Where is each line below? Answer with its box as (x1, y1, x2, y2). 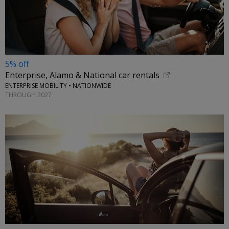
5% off (5, 58, 29, 70)
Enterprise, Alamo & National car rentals (5, 70, 159, 81)
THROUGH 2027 (5, 90, 52, 99)
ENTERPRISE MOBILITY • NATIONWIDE (5, 81, 111, 90)
